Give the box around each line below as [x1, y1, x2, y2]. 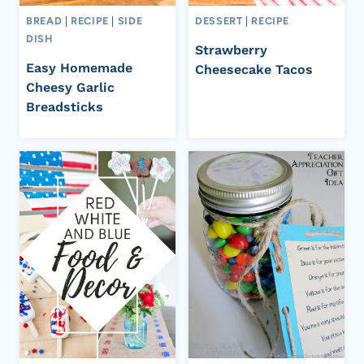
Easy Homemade [26, 59, 132, 76]
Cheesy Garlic [26, 79, 115, 95]
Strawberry [195, 41, 267, 58]
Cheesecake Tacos [195, 61, 313, 77]
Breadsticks [26, 98, 103, 115]
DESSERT [195, 15, 243, 28]
